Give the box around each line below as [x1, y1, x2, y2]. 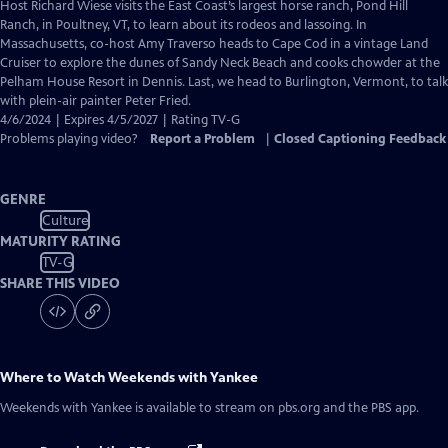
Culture [41, 211, 89, 229]
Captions [203, 35, 254, 51]
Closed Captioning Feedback [274, 131, 446, 147]
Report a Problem [150, 131, 255, 147]
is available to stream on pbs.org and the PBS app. [132, 400, 419, 416]
